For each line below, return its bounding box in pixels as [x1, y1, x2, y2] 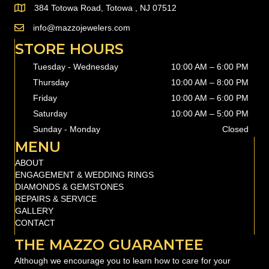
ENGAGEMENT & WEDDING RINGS [15, 169, 154, 180]
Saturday [33, 108, 67, 118]
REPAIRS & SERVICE [15, 193, 97, 204]
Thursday [33, 77, 69, 87]
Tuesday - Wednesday [33, 61, 118, 71]
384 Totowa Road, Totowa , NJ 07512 [34, 2, 177, 13]
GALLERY [15, 205, 53, 216]
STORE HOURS [15, 40, 124, 58]
